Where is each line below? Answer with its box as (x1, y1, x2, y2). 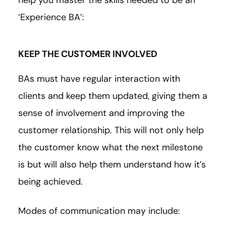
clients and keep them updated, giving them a (18, 89, 207, 102)
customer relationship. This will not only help (18, 124, 204, 136)
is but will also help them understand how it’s (18, 158, 206, 171)
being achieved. (18, 175, 83, 188)
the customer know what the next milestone (18, 141, 203, 153)
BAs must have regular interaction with (18, 72, 180, 85)
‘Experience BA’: (18, 11, 84, 23)
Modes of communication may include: (18, 204, 180, 217)
